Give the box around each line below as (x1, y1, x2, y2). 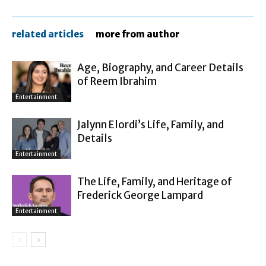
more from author (96, 28, 179, 40)
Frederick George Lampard (77, 189, 203, 202)
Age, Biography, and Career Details (77, 61, 243, 75)
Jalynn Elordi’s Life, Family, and (77, 118, 224, 132)
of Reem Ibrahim (77, 75, 157, 88)
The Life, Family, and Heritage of (77, 175, 232, 189)
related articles (12, 28, 84, 40)
